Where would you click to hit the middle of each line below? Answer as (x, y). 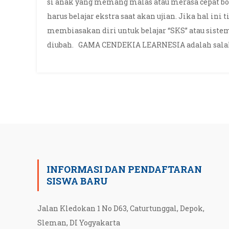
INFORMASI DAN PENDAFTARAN (124, 169)
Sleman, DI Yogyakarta (79, 223)
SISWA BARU (77, 181)
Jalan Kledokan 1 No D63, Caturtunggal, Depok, (121, 208)
